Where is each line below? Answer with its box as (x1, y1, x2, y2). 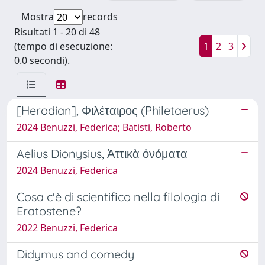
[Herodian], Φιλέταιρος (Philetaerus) (17, 102, 209, 118)
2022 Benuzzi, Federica (17, 221, 118, 234)
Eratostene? (17, 203, 82, 218)
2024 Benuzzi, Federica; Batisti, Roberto (17, 120, 192, 134)
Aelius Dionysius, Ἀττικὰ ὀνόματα (17, 146, 188, 161)
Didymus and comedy (17, 246, 134, 261)
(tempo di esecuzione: (14, 39, 112, 53)
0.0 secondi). (14, 53, 70, 67)
